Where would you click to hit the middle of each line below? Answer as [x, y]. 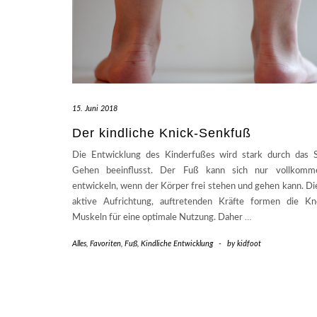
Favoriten [105, 244]
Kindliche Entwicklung [177, 244]
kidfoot [249, 244]
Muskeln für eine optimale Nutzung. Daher [158, 218]
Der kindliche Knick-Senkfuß [162, 133]
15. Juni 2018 [95, 109]
